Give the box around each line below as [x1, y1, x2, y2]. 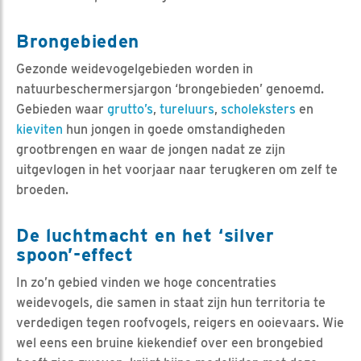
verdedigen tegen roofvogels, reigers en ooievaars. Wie [16, 314, 344, 330]
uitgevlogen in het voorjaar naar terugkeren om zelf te [16, 161, 338, 177]
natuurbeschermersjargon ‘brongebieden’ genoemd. [16, 81, 324, 97]
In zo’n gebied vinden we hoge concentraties [16, 274, 276, 290]
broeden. [16, 181, 68, 197]
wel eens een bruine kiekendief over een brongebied [16, 334, 323, 351]
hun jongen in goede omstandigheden [63, 121, 285, 137]
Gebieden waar [16, 101, 107, 117]
